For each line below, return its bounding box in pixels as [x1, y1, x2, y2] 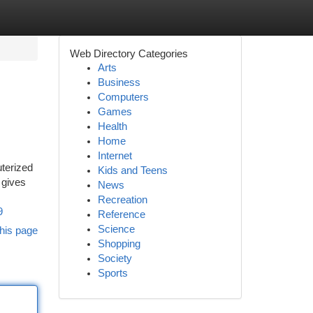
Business [97, 77, 140, 88]
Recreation [97, 194, 147, 205]
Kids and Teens [97, 165, 168, 176]
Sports [97, 268, 128, 279]
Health [97, 121, 127, 132]
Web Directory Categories [69, 48, 188, 59]
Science [97, 224, 135, 235]
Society [97, 253, 132, 264]
